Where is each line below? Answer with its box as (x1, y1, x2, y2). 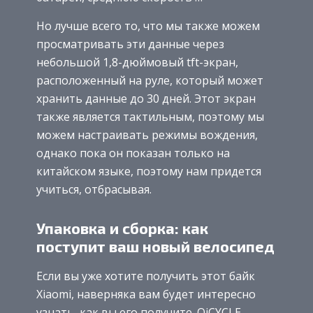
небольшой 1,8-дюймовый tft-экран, (36, 54, 238, 71)
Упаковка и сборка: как (36, 218, 208, 237)
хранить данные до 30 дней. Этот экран (36, 91, 256, 107)
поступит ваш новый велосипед (36, 236, 275, 255)
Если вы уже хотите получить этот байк (36, 268, 255, 284)
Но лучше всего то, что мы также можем (36, 18, 260, 34)
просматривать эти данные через (36, 36, 224, 52)
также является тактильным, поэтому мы (36, 109, 264, 125)
